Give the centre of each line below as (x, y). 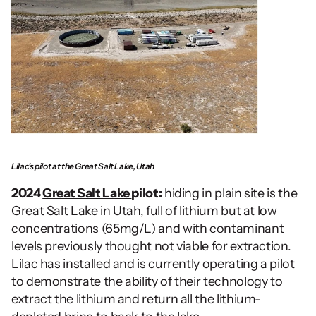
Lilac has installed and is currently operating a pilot (153, 263)
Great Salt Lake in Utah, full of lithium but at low (144, 211)
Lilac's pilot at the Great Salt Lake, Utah (83, 166)
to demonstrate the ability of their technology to (147, 281)
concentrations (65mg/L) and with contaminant (148, 228)
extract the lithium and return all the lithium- (136, 299)
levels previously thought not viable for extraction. (151, 246)
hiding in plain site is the (230, 193)
